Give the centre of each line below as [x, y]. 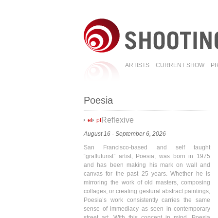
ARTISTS [137, 65]
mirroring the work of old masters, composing [147, 182]
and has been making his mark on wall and [147, 165]
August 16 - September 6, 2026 [125, 134]
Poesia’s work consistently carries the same [147, 200]
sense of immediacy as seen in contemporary [147, 209]
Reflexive [118, 120]
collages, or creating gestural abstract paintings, [147, 191]
